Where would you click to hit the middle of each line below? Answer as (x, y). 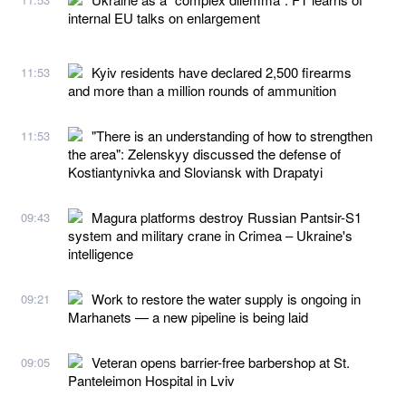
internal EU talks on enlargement (164, 17)
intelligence (101, 253)
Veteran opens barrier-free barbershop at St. (221, 362)
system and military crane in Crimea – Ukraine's (210, 235)
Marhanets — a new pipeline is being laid (188, 316)
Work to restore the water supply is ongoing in (226, 298)
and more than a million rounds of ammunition (202, 90)
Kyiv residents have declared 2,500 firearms (222, 72)
